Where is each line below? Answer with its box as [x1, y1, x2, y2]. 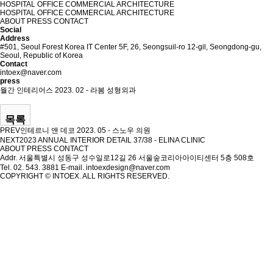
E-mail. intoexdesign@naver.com [61, 163, 170, 172]
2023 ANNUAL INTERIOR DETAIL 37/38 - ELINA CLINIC [19, 136, 205, 144]
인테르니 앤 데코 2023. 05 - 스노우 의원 [20, 126, 151, 135]
